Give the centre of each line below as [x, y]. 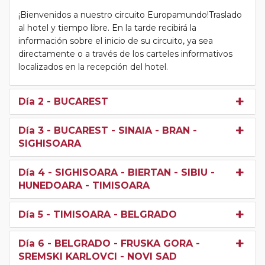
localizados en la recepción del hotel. [93, 67]
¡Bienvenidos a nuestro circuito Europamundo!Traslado [130, 14]
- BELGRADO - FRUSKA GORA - [122, 243]
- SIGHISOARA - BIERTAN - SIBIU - [130, 172]
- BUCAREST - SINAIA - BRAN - [120, 130]
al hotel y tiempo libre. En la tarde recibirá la [107, 28]
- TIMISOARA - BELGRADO [110, 214]
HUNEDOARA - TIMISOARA [84, 185]
